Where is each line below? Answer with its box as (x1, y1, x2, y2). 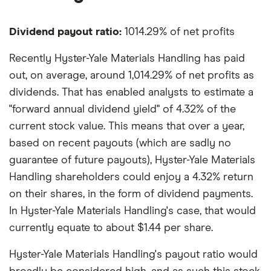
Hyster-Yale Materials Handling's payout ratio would (9, 249, 258, 260)
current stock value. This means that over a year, (9, 120, 244, 132)
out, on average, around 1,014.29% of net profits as (9, 70, 254, 81)
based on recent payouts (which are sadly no (9, 137, 231, 149)
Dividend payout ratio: (9, 26, 122, 38)
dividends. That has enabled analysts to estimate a (9, 87, 253, 98)
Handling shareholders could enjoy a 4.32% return (9, 171, 253, 183)
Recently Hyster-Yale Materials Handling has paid (9, 53, 245, 64)
